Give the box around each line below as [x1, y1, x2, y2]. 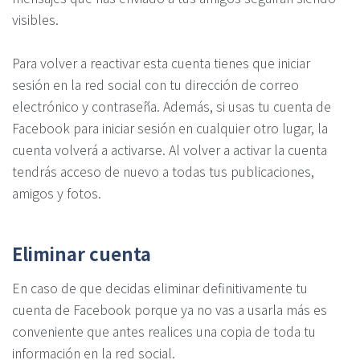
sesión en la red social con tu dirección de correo [12, 75, 299, 95]
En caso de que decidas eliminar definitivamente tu [12, 277, 308, 297]
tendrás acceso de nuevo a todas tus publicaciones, [12, 162, 314, 182]
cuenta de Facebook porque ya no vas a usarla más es [12, 299, 327, 319]
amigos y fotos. [12, 183, 101, 203]
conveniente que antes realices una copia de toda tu [12, 321, 316, 341]
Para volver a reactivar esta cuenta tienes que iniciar [12, 53, 310, 73]
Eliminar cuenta [12, 239, 151, 266]
